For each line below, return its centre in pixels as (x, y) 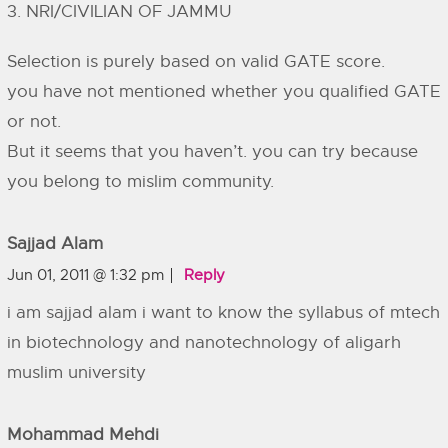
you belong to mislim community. (140, 181)
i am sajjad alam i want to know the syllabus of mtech (223, 312)
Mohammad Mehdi (83, 434)
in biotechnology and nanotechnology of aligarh (204, 342)
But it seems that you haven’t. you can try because (212, 151)
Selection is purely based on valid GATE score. (196, 61)
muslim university (76, 372)
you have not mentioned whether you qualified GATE (224, 91)
